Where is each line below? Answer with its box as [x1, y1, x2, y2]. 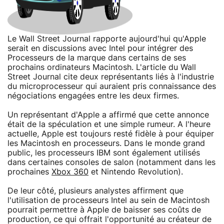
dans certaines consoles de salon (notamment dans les [7, 158, 215, 166]
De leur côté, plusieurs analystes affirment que [7, 186, 183, 195]
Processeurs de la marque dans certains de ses [7, 53, 186, 62]
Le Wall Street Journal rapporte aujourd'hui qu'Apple [7, 34, 206, 43]
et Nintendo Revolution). [88, 167, 183, 176]
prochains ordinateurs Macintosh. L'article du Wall [7, 63, 196, 71]
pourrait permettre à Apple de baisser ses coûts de [7, 205, 201, 214]
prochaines [7, 167, 51, 176]
